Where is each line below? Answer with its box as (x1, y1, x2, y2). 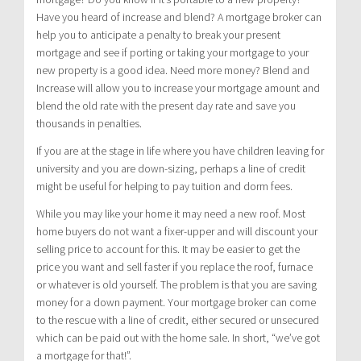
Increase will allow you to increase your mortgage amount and (36, 80, 320, 95)
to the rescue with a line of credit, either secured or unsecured (36, 312, 319, 327)
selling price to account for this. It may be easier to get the (36, 241, 300, 256)
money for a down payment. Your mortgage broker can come (36, 294, 316, 309)
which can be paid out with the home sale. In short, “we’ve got (36, 330, 320, 345)
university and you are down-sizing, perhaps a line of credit (36, 160, 305, 176)
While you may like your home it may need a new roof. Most (36, 205, 305, 221)
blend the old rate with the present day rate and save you (36, 98, 296, 113)
